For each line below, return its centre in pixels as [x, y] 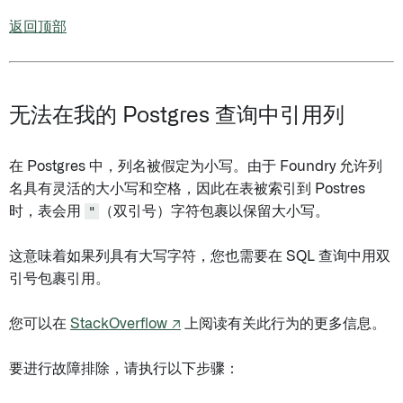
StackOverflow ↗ [125, 324]
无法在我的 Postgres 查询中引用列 [177, 116]
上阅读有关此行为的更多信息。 [283, 324]
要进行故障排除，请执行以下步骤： [124, 369]
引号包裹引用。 [59, 279]
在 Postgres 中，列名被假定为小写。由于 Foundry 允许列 [196, 166]
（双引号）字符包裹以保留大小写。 [214, 211]
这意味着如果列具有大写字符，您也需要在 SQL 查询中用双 [200, 256]
